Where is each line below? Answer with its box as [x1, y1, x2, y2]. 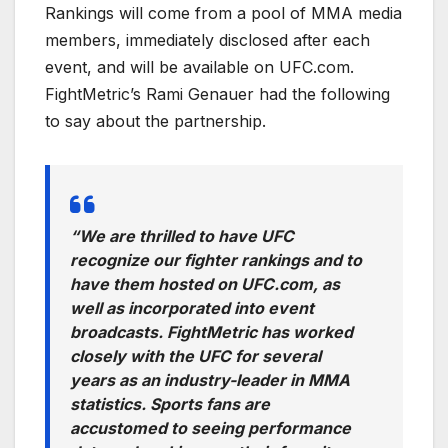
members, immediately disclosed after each [45, 30, 370, 51]
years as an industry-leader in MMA [70, 370, 350, 391]
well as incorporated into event [70, 298, 314, 319]
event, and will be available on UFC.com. [45, 57, 354, 78]
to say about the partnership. [45, 111, 266, 132]
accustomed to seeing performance [70, 418, 351, 439]
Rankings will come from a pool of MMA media [45, 3, 402, 24]
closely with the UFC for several [70, 346, 321, 367]
